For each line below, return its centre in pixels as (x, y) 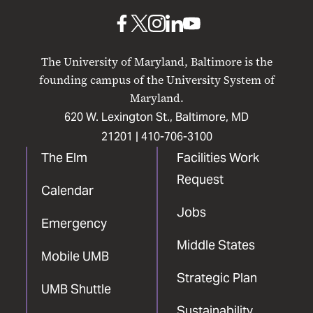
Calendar (67, 190)
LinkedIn (197, 71)
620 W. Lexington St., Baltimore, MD (156, 117)
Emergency (74, 223)
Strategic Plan (217, 277)
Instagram (183, 71)
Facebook (146, 71)
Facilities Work (218, 157)
